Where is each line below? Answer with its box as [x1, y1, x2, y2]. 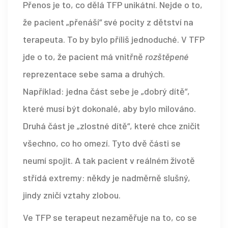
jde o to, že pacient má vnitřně [23, 51, 145, 63]
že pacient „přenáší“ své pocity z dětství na [23, 16, 193, 28]
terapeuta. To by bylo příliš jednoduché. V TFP [23, 34, 205, 45]
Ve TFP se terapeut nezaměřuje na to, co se [23, 212, 197, 223]
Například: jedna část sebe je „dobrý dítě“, [23, 85, 190, 97]
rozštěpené [145, 51, 188, 63]
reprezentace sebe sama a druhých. [23, 68, 165, 80]
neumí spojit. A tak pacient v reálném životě [23, 155, 195, 166]
